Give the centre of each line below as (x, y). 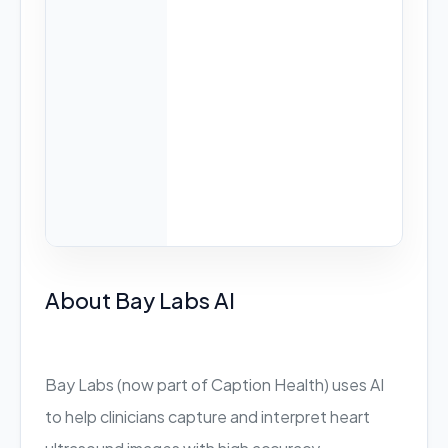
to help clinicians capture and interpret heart (207, 416)
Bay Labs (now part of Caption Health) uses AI (214, 384)
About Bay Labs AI (140, 300)
